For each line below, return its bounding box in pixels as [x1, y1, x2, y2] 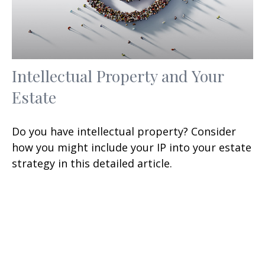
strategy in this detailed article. [12, 156, 172, 170]
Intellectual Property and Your [12, 64, 224, 86]
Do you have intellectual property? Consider [12, 124, 236, 138]
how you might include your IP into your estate [12, 140, 251, 154]
